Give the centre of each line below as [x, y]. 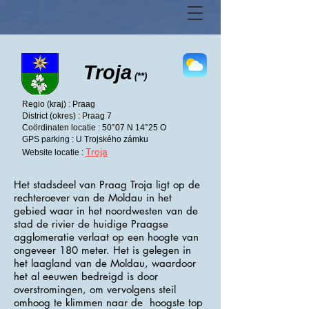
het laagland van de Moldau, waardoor [105, 263]
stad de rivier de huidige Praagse [91, 224]
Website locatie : [54, 152]
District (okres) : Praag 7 [67, 116]
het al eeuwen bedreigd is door [86, 276]
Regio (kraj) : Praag [59, 104]
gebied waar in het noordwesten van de [106, 211]
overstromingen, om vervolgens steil [95, 289]
